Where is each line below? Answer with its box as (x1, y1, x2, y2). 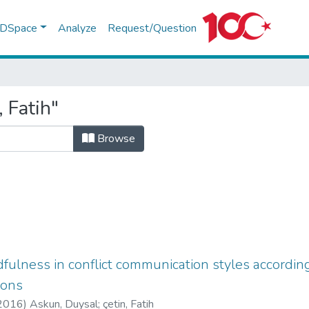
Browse (94, 131, 135, 146)
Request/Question (107, 20, 197, 36)
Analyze (57, 20, 97, 36)
